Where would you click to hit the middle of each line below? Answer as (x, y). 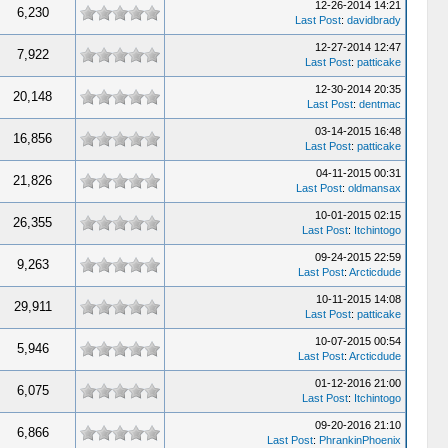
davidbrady (373, 20)
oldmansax (374, 188)
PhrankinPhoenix (359, 440)
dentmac (379, 104)
